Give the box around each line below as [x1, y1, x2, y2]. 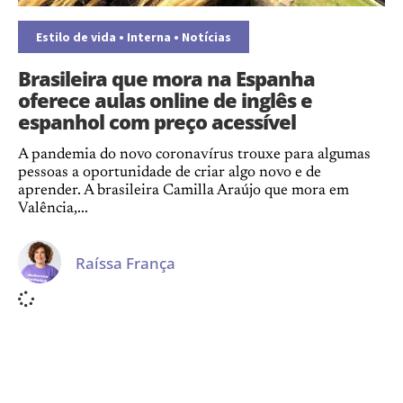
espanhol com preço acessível [18, 108, 296, 135]
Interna [127, 29, 171, 45]
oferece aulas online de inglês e [18, 86, 312, 113]
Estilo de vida [36, 29, 116, 45]
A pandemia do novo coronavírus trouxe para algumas [18, 148, 371, 163]
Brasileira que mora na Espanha [18, 65, 315, 92]
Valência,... [18, 201, 88, 217]
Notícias [182, 29, 231, 45]
